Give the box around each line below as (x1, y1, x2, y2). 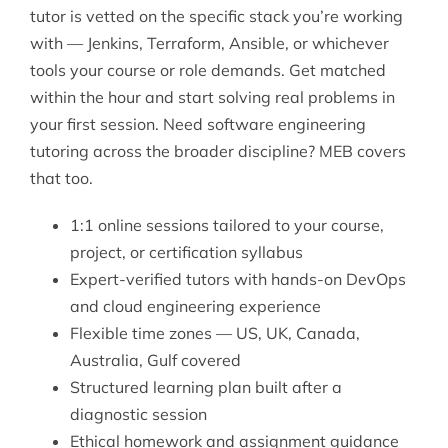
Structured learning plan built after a (69, 376, 342, 397)
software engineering (206, 113, 366, 134)
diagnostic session (69, 403, 207, 424)
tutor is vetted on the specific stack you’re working (29, 5, 403, 26)
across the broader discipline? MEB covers (88, 140, 406, 161)
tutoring (29, 140, 89, 161)
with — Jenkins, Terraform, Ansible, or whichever (29, 32, 389, 53)
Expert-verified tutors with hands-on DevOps (69, 268, 406, 289)
